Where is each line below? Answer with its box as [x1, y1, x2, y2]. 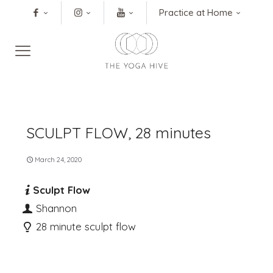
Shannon [32, 201, 77, 214]
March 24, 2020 [35, 155, 82, 164]
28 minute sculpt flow [32, 219, 136, 233]
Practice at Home [159, 7, 233, 18]
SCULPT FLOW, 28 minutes [26, 122, 211, 142]
